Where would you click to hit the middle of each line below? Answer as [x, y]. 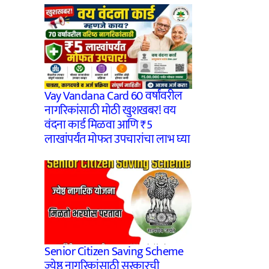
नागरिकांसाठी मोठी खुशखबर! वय [110, 110]
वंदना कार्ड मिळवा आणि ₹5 [98, 125]
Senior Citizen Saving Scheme [114, 252]
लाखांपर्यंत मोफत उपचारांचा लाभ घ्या [117, 139]
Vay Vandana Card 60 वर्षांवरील [113, 96]
